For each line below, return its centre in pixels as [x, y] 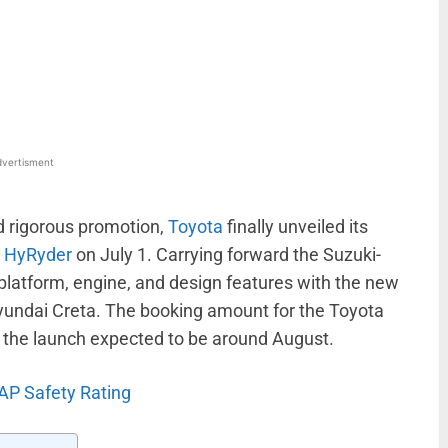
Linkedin [163, 55]
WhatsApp [36, 55]
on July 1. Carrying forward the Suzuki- [226, 255]
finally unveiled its [295, 227]
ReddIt [282, 55]
